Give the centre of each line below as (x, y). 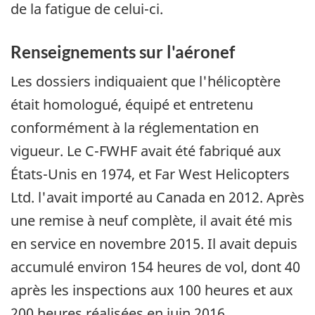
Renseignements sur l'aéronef (123, 52)
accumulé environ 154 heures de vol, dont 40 (155, 266)
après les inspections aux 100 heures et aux (152, 290)
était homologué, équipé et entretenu (132, 104)
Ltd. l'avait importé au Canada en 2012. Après (157, 197)
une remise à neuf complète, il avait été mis (152, 220)
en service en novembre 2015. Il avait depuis (154, 243)
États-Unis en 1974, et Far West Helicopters (150, 174)
